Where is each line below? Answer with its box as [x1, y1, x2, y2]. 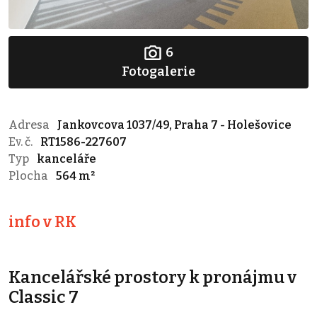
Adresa [8, 118, 52, 132]
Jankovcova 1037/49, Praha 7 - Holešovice [57, 118, 292, 132]
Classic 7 [8, 287, 79, 308]
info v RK [8, 213, 76, 232]
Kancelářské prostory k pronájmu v [8, 267, 296, 288]
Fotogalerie [122, 64, 195, 80]
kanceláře [37, 152, 96, 166]
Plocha [8, 169, 50, 183]
